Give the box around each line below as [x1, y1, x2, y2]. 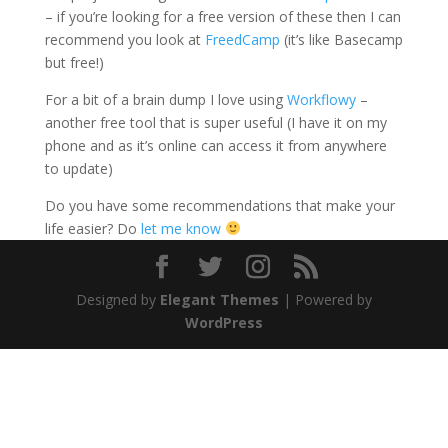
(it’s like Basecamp [279, 30, 403, 49]
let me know [140, 219, 221, 238]
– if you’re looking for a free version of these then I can [44, 7, 401, 26]
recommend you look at [44, 30, 205, 49]
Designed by [75, 290, 160, 309]
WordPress [184, 313, 263, 332]
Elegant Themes [159, 290, 279, 309]
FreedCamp [204, 30, 280, 49]
